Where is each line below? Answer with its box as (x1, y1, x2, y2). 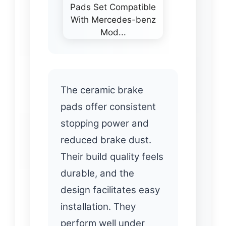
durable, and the (61, 167, 134, 179)
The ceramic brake (61, 84, 143, 96)
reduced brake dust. (61, 134, 151, 146)
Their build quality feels (61, 150, 163, 162)
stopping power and (61, 117, 149, 129)
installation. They (61, 200, 136, 212)
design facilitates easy (61, 184, 160, 196)
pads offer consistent (61, 100, 156, 112)
